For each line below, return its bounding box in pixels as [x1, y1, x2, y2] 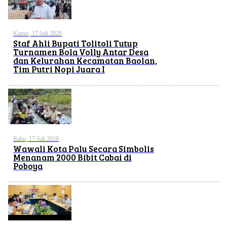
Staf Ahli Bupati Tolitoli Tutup [13, 37, 138, 50]
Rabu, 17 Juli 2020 [13, 135, 59, 142]
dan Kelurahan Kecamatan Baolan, [13, 55, 157, 67]
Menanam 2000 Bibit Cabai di [13, 151, 132, 163]
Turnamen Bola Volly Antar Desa [13, 46, 148, 58]
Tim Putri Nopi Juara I [13, 63, 105, 75]
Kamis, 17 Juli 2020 [13, 30, 62, 37]
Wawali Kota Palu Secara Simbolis [13, 142, 154, 155]
